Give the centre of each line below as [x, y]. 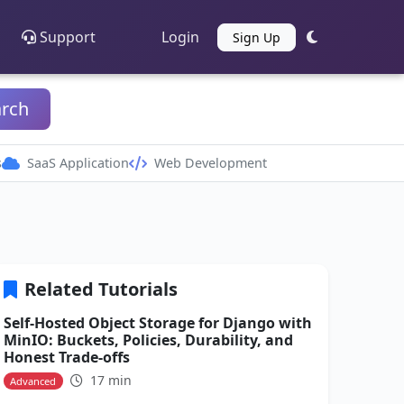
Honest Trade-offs [67, 357]
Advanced [33, 381]
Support [68, 37]
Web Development [210, 163]
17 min [109, 380]
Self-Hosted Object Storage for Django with [158, 323]
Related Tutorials [101, 289]
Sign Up [256, 37]
